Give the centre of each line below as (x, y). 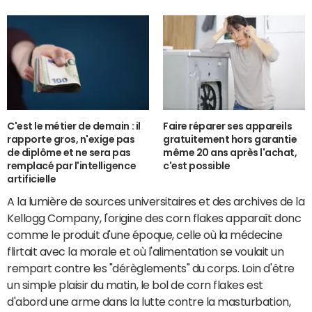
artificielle (32, 179)
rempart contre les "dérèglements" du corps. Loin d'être (151, 268)
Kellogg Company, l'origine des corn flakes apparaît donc (154, 218)
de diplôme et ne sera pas (69, 153)
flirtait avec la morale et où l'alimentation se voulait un (146, 252)
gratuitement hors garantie (230, 140)
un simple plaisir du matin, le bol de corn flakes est (135, 285)
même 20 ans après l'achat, (230, 153)
